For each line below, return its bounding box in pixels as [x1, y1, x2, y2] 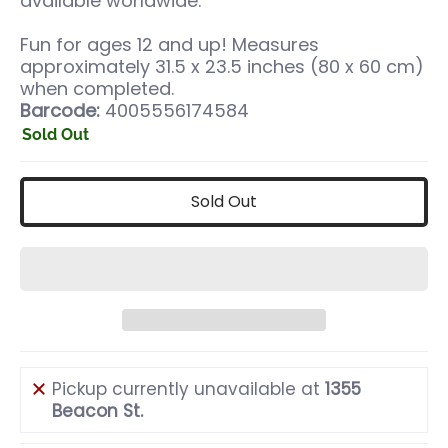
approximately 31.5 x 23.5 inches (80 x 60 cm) [20, 54, 424, 79]
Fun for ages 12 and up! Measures [20, 32, 319, 57]
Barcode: [20, 98, 100, 123]
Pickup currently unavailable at [52, 377, 325, 402]
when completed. [20, 76, 174, 101]
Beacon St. [52, 399, 143, 424]
